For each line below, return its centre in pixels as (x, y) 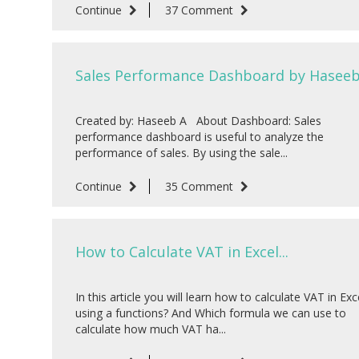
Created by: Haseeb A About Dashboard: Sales (198, 121)
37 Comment (200, 10)
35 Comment (200, 187)
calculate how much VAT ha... (150, 329)
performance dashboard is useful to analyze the (199, 137)
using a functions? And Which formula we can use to (210, 313)
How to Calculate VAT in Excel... (182, 252)
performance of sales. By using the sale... (181, 153)
